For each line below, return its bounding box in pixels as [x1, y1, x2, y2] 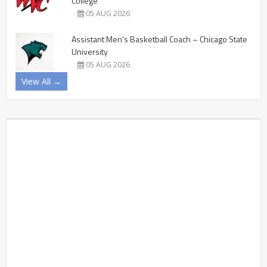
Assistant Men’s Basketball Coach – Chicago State [72, 32, 247, 45]
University [72, 45, 108, 58]
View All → [21, 75, 61, 87]
